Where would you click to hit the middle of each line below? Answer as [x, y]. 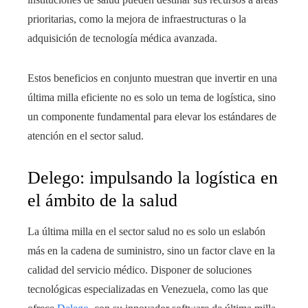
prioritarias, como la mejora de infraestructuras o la [137, 19]
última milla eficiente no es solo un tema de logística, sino [152, 98]
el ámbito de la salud [102, 201]
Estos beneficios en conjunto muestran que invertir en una [152, 78]
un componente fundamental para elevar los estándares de [152, 117]
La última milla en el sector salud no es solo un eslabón [146, 232]
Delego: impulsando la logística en [153, 178]
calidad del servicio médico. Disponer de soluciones [140, 270]
